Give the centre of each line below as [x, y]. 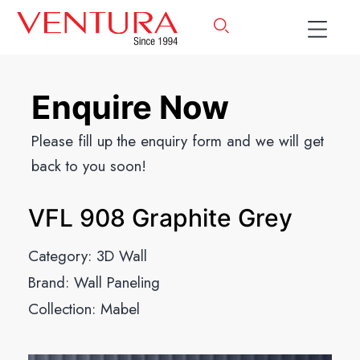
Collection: [64, 309]
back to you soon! [88, 166]
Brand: [51, 282]
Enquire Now [130, 107]
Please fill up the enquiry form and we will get [177, 141]
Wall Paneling [117, 282]
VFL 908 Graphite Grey [160, 218]
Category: [62, 256]
